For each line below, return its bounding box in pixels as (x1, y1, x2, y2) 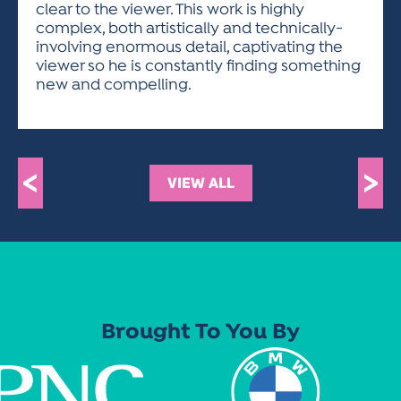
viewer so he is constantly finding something (36, 57, 361, 76)
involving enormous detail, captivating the (36, 38, 343, 57)
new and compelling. (36, 76, 192, 95)
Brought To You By (101, 320, 300, 346)
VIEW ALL (166, 174, 235, 192)
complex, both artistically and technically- (36, 20, 343, 38)
